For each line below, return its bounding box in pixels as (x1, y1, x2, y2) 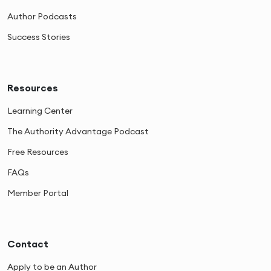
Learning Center (7, 105, 73, 116)
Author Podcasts (7, 10, 77, 22)
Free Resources (7, 146, 68, 157)
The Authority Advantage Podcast (7, 125, 149, 137)
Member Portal (7, 187, 68, 198)
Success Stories (7, 31, 70, 42)
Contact (7, 237, 48, 250)
